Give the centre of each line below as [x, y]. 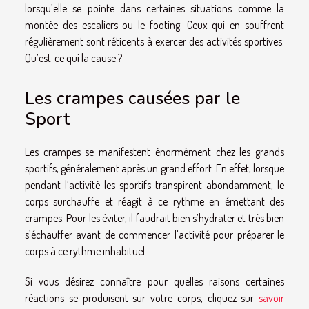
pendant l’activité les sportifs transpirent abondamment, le [154, 185]
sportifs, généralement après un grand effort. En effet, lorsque [154, 168]
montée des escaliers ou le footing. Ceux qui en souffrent [154, 25]
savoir [271, 298]
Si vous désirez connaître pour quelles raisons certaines [154, 281]
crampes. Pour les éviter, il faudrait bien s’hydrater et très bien [154, 218]
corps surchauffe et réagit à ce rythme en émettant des [154, 201]
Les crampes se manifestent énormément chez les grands [154, 151]
